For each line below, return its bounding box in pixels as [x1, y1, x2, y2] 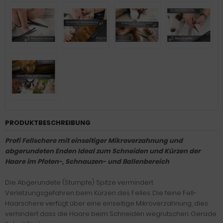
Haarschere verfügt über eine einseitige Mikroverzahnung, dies [5, 199, 208, 208]
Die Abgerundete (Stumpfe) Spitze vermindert [5, 178, 153, 187]
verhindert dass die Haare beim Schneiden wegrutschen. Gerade [5, 209, 217, 219]
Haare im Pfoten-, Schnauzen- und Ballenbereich [5, 157, 169, 166]
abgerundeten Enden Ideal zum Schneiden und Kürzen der [5, 146, 201, 156]
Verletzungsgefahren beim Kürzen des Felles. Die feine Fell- [5, 188, 197, 198]
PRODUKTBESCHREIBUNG [5, 118, 91, 127]
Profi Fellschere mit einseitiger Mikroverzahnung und [5, 136, 183, 145]
